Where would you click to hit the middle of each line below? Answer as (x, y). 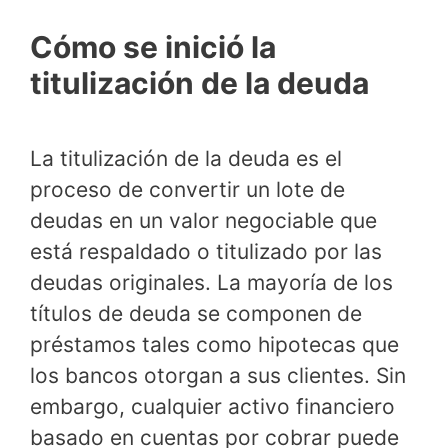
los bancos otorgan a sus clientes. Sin (218, 376)
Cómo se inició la (153, 47)
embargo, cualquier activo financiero (212, 407)
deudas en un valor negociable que (203, 221)
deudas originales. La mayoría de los (211, 283)
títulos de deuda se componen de (196, 314)
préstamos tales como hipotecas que (214, 345)
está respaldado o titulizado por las (206, 252)
